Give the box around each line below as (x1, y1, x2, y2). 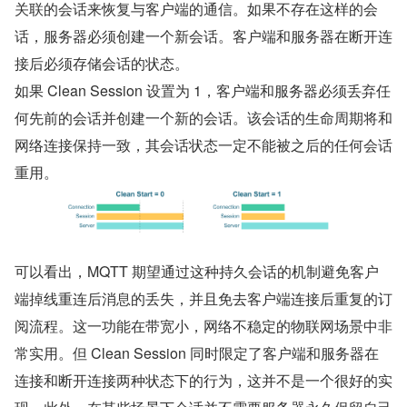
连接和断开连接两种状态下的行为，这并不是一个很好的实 (15, 369, 392, 391)
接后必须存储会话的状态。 (15, 53, 189, 74)
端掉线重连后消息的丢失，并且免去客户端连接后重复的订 (15, 287, 392, 309)
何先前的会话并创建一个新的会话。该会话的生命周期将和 (15, 107, 392, 129)
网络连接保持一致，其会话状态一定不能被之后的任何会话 (15, 134, 392, 156)
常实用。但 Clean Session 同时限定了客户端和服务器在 (15, 342, 379, 363)
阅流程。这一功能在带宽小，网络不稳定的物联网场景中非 (15, 314, 392, 336)
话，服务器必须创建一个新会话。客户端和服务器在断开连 (15, 25, 392, 47)
